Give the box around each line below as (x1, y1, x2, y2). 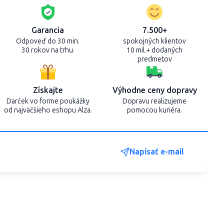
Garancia (31, 25, 64, 35)
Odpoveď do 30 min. (16, 37, 80, 45)
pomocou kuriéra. (127, 106, 182, 114)
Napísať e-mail (129, 147, 184, 156)
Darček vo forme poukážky (6, 97, 89, 105)
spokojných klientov (123, 37, 186, 45)
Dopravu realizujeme (122, 97, 187, 105)
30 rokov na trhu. (21, 46, 74, 54)
